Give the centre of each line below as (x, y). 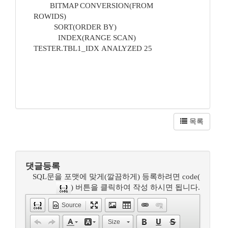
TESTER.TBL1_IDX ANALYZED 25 (100, 48)
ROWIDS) (59, 16)
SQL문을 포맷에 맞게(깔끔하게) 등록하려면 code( (116, 177)
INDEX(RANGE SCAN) (85, 38)
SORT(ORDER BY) (84, 27)
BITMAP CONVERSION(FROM (93, 6)
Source (72, 205)
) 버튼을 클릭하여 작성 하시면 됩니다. (135, 188)
